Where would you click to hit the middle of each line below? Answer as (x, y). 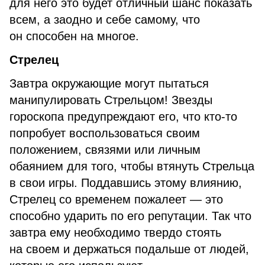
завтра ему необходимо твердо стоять (115, 232)
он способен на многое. (74, 36)
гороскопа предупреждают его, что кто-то (123, 117)
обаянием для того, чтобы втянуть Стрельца (132, 166)
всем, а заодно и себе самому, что (105, 20)
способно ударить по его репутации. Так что (130, 216)
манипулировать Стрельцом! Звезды (111, 100)
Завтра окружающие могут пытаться (109, 83)
